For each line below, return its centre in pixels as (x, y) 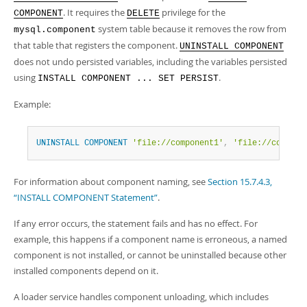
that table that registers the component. (97, 45)
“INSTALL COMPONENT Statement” (86, 197)
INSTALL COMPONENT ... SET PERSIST (128, 78)
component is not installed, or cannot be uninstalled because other (150, 255)
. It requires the (95, 12)
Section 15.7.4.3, (240, 182)
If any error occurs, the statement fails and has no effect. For (136, 223)
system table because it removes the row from (191, 29)
